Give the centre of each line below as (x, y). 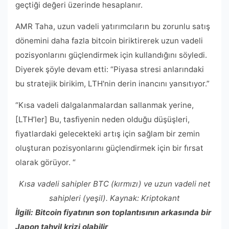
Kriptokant (161, 198)
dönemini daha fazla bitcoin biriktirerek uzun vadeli (109, 40)
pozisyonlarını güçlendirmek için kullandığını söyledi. (111, 55)
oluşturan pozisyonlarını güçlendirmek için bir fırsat (109, 148)
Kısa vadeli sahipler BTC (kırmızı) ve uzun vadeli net (114, 184)
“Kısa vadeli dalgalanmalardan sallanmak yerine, (105, 105)
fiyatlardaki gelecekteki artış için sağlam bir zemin (108, 133)
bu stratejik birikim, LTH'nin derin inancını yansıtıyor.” (112, 83)
